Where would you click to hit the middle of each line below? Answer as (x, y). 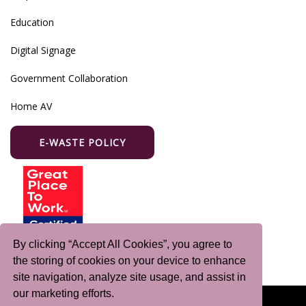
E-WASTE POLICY (82, 143)
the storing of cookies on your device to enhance (130, 261)
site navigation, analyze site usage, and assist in (130, 277)
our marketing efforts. (65, 294)
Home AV (31, 107)
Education (32, 23)
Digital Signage (43, 51)
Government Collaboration (69, 79)
